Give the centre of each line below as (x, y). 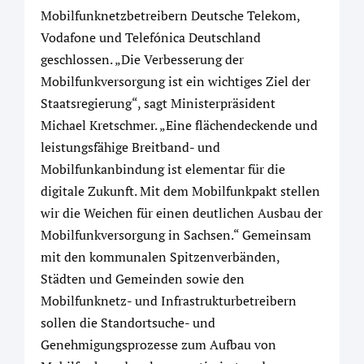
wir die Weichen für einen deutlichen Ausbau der (182, 213)
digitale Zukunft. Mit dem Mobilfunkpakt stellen (180, 191)
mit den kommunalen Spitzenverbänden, (160, 257)
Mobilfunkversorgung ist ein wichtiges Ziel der (175, 82)
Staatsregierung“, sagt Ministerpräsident (158, 104)
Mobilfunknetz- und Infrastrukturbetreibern (169, 301)
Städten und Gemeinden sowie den (143, 279)
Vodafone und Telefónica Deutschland (151, 38)
